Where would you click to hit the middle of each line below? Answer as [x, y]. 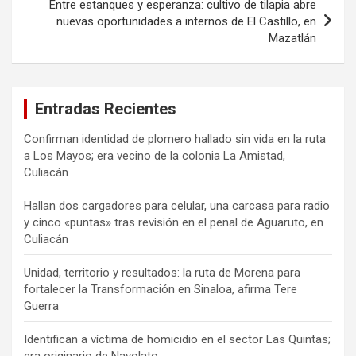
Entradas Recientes [106, 108]
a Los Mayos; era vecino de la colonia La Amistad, [155, 155]
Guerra [41, 306]
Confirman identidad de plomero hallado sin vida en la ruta [175, 139]
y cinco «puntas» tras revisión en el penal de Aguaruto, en [174, 222]
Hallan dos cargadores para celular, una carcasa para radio [177, 205]
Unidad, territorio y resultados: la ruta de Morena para [162, 272]
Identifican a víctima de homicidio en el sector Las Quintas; [177, 339]
